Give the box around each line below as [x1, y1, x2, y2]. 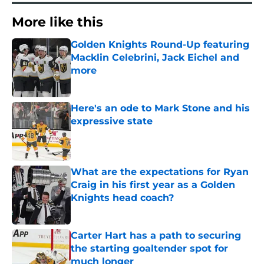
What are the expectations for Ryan [71, 166, 249, 178]
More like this [12, 14, 103, 31]
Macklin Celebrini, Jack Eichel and [71, 52, 239, 64]
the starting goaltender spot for [71, 243, 228, 255]
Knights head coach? [71, 192, 174, 204]
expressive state [71, 115, 153, 127]
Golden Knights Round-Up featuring [71, 39, 249, 51]
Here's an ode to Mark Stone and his [71, 103, 250, 114]
